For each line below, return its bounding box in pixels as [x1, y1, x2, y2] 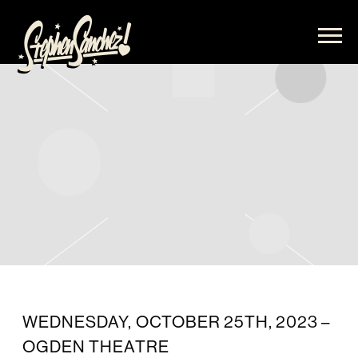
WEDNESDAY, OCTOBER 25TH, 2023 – [22, 312, 332, 332]
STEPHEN [15, 14, 95, 36]
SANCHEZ [15, 39, 97, 61]
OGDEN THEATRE [22, 337, 169, 356]
